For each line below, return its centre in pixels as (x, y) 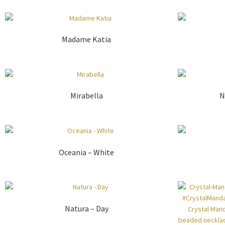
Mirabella (86, 96)
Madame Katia (86, 39)
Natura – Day (86, 209)
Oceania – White (86, 152)
